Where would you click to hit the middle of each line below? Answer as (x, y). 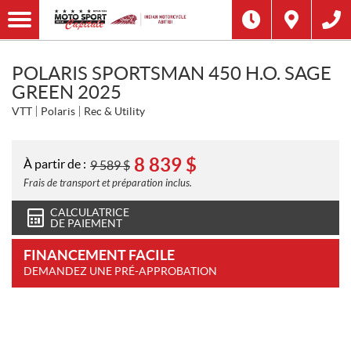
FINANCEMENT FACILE (99, 255)
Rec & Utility (114, 111)
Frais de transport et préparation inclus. (108, 183)
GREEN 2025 (67, 92)
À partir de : (55, 163)
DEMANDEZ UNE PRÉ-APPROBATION (120, 271)
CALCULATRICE (90, 212)
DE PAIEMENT (86, 223)
